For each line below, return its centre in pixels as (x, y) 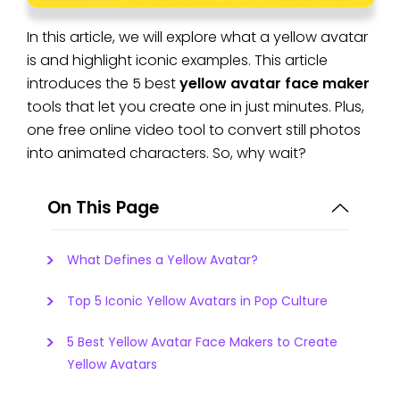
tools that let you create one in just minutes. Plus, (196, 107)
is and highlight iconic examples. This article (177, 61)
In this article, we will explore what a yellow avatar (197, 37)
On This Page (103, 208)
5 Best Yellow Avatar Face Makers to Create (202, 342)
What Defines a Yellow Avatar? (162, 260)
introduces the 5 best (103, 84)
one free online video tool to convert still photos (194, 130)
